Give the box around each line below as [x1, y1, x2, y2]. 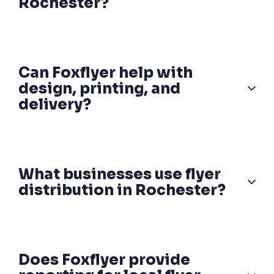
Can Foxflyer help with [18, 63, 193, 82]
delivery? [18, 95, 91, 114]
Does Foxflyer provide [18, 250, 190, 269]
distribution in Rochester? [18, 180, 226, 199]
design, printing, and [18, 79, 180, 98]
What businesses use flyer [18, 165, 221, 183]
